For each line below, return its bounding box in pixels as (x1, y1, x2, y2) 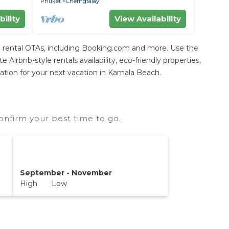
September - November (19, 168, 112, 178)
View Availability (114, 14, 181, 24)
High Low (19, 179, 67, 189)
